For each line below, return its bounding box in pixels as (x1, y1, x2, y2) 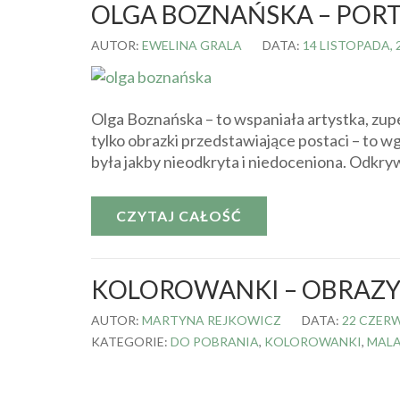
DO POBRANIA (171, 333, 259, 349)
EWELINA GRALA (142, 37, 242, 53)
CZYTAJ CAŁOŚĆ (116, 206, 242, 224)
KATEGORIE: (91, 333, 171, 349)
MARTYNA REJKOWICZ (142, 312, 281, 328)
